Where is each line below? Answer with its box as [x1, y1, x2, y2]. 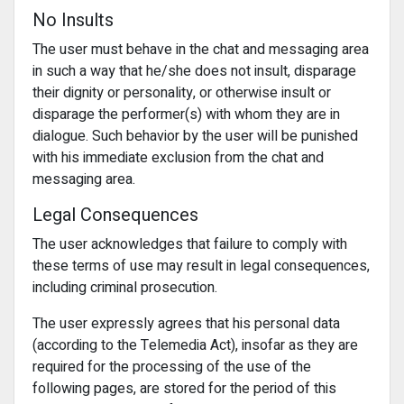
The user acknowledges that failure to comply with [32, 234, 347, 255]
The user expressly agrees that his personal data [32, 313, 340, 335]
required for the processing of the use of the [32, 356, 311, 378]
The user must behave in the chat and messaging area [32, 39, 369, 60]
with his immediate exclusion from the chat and [32, 147, 324, 169]
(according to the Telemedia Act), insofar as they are [32, 335, 358, 356]
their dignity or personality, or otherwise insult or [32, 82, 331, 104]
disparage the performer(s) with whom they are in [32, 104, 340, 125]
